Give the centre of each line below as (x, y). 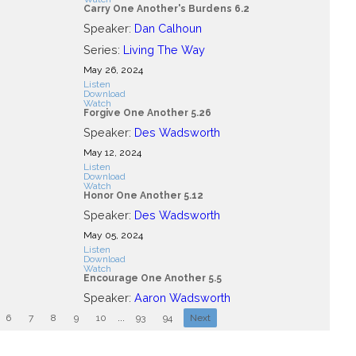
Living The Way (164, 49)
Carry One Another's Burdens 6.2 (166, 8)
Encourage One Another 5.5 (152, 278)
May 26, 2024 (113, 70)
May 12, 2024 (112, 152)
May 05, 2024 (113, 235)
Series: (103, 49)
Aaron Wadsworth (182, 297)
